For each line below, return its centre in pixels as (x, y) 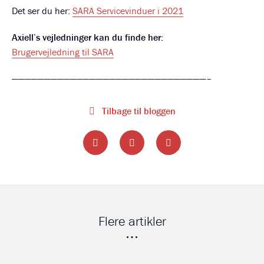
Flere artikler (132, 222)
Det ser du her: (42, 11)
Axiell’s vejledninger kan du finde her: (88, 37)
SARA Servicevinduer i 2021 (128, 11)
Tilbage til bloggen (137, 111)
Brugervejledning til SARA (63, 52)
